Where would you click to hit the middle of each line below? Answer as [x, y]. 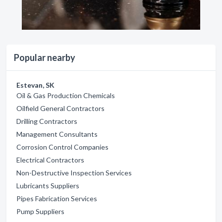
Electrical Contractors [50, 160]
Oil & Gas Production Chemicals [66, 95]
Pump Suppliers [40, 211]
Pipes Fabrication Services [57, 198]
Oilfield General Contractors [60, 108]
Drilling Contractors [47, 121]
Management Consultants [57, 134]
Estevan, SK [35, 85]
